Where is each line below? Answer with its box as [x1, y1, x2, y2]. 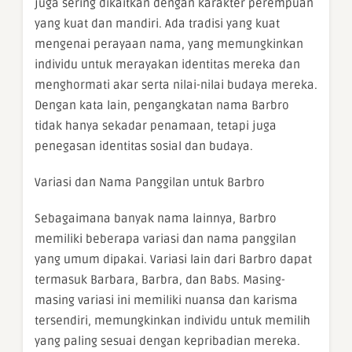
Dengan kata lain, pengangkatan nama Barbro [35, 98, 289, 112]
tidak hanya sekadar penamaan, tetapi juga [35, 119, 277, 133]
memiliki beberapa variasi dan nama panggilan [35, 232, 296, 246]
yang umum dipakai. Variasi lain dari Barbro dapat [35, 252, 312, 266]
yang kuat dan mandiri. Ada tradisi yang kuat [35, 16, 280, 31]
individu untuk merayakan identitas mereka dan [35, 57, 300, 71]
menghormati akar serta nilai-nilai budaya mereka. [35, 78, 317, 92]
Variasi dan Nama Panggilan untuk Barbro [35, 175, 265, 189]
